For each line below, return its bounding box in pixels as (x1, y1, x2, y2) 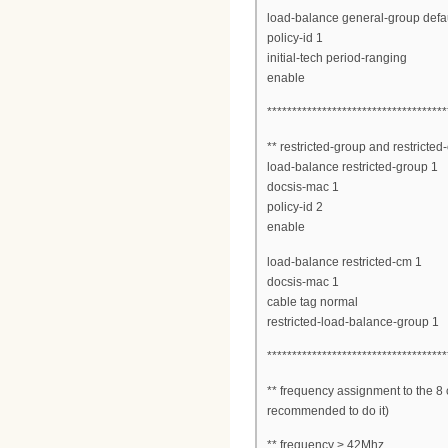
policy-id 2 (267, 199, 323, 214)
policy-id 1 (267, 30, 323, 45)
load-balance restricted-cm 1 (267, 254, 422, 269)
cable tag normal (267, 294, 358, 309)
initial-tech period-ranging (267, 50, 407, 65)
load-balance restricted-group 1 (267, 159, 438, 174)
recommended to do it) (267, 403, 389, 418)
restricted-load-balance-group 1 (267, 314, 439, 329)
